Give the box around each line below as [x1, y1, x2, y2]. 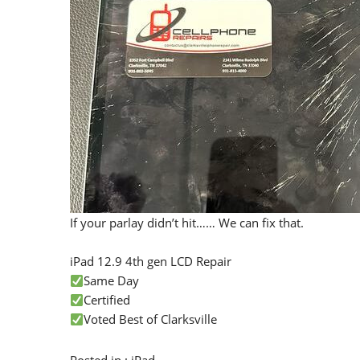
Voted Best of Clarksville [84, 311, 218, 327]
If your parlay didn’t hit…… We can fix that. [70, 215, 304, 231]
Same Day [84, 272, 140, 288]
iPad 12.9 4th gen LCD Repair [70, 253, 231, 269]
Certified [84, 292, 131, 308]
